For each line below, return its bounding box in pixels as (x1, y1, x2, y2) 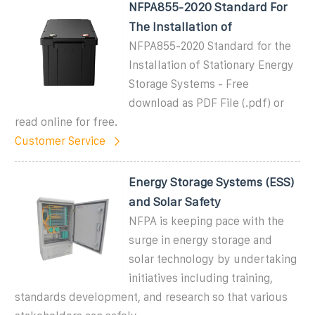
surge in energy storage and (129, 233, 273, 246)
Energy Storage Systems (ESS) (129, 175, 295, 188)
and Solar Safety (129, 195, 221, 208)
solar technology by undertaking (129, 252, 297, 265)
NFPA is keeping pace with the (129, 214, 285, 227)
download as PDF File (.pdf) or (129, 96, 285, 109)
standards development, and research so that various (15, 290, 288, 303)
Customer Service (15, 134, 105, 147)
